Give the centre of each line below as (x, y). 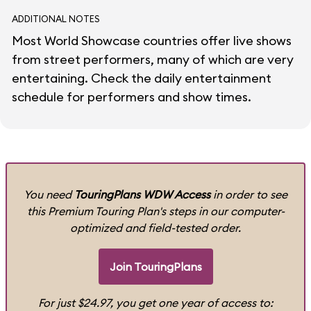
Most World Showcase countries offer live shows (152, 41)
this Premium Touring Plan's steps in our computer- (155, 211)
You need (49, 194)
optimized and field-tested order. (155, 228)
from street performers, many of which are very (153, 59)
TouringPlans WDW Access (142, 194)
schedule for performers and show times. (132, 97)
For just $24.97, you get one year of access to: (155, 303)
